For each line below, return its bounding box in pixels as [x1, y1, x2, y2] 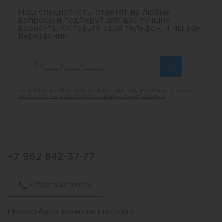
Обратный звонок [31, 182, 93, 188]
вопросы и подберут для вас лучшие [18, 17, 170, 24]
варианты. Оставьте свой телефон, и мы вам [18, 25, 201, 32]
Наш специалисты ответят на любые [18, 9, 170, 16]
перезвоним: [18, 33, 70, 40]
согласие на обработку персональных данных [18, 93, 165, 99]
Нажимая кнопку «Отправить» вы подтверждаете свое [18, 87, 192, 93]
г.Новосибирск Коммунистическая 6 [8, 209, 135, 215]
